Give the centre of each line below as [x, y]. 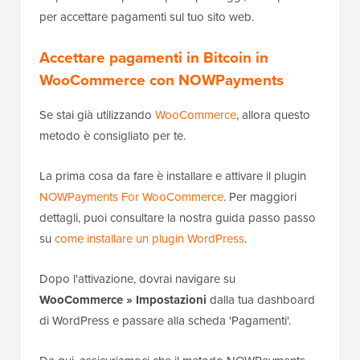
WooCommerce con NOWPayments [162, 80]
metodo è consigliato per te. [112, 135]
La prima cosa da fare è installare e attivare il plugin [173, 176]
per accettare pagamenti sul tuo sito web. [147, 16]
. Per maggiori [260, 196]
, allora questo [273, 115]
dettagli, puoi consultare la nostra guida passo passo [178, 217]
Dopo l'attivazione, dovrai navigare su [137, 278]
